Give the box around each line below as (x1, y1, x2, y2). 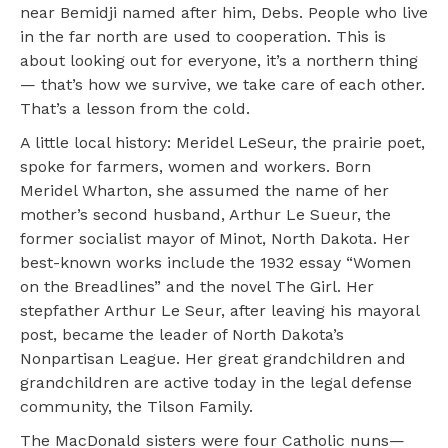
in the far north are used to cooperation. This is (20, 27, 386, 47)
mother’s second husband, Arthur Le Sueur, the (20, 205, 391, 225)
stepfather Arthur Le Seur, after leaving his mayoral (20, 301, 419, 321)
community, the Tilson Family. (20, 397, 253, 417)
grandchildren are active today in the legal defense (20, 373, 412, 393)
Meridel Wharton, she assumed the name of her (20, 181, 389, 201)
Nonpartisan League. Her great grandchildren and (20, 349, 406, 369)
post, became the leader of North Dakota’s (20, 325, 344, 345)
